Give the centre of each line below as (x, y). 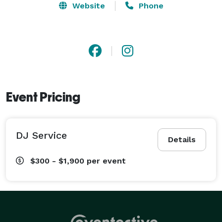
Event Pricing (43, 97)
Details (182, 139)
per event (106, 161)
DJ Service (41, 135)
